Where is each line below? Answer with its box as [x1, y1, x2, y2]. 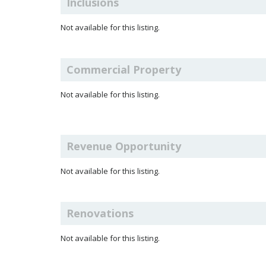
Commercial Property [66, 62, 181, 77]
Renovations [66, 206, 134, 220]
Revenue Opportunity [66, 139, 181, 153]
